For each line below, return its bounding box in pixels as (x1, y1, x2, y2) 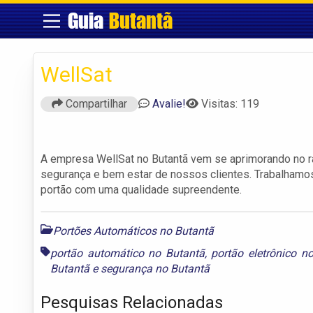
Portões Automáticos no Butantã (53, 224, 214, 238)
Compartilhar (63, 96, 127, 110)
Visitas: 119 (201, 96, 259, 110)
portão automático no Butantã (50, 246, 205, 260)
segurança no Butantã (101, 261, 210, 275)
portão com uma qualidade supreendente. (41, 182, 242, 196)
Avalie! (152, 96, 186, 110)
